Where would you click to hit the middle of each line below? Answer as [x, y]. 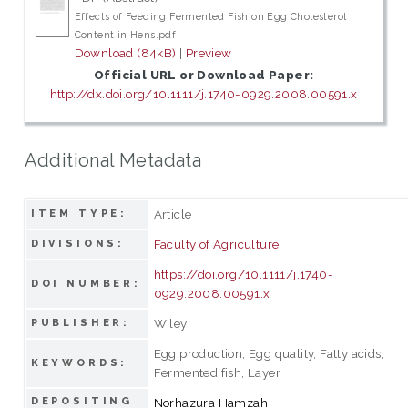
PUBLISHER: [81, 322]
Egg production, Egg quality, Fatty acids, [269, 353]
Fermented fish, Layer [217, 372]
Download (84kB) [125, 53]
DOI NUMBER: [86, 283]
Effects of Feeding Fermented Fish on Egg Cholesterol [210, 17]
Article [173, 214]
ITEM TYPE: [79, 213]
